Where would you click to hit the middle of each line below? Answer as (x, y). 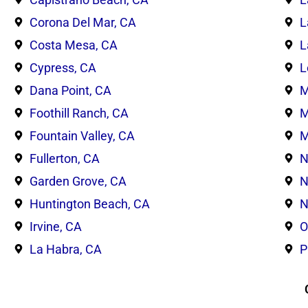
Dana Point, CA (70, 90)
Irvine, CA (55, 226)
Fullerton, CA (64, 158)
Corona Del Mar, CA (82, 22)
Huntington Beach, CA (89, 203)
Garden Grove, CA (78, 181)
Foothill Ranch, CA (79, 113)
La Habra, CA (65, 249)
